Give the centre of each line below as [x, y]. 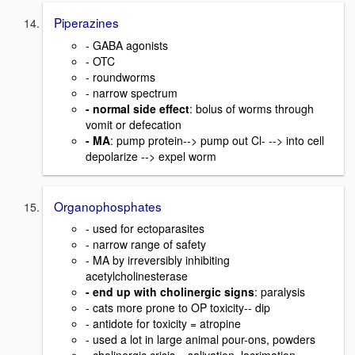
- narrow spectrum [132, 92]
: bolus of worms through [252, 108]
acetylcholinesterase [137, 276]
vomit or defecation [134, 124]
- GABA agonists [127, 45]
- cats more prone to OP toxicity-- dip [178, 308]
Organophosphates [108, 206]
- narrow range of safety [146, 244]
